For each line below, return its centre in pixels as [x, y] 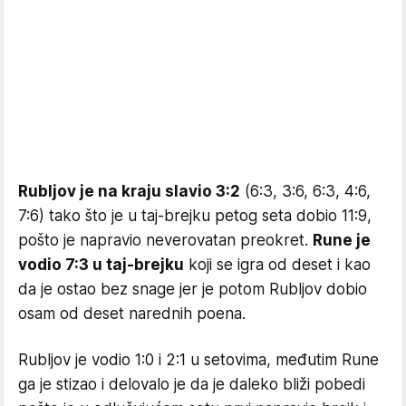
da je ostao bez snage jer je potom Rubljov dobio [193, 289]
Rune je [342, 240]
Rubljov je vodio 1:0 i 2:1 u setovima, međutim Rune [198, 360]
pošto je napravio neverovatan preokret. [165, 240]
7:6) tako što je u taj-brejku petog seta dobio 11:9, [195, 216]
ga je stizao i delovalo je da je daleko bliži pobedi [192, 384]
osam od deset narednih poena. [132, 314]
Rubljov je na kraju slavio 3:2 [129, 191]
